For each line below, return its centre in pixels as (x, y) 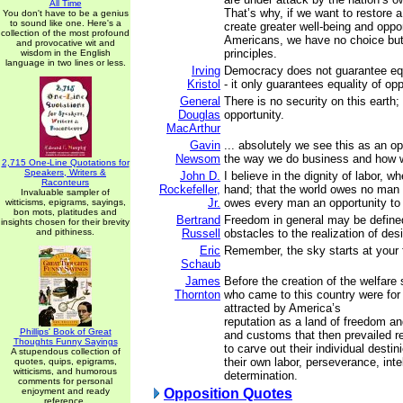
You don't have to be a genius (65, 13)
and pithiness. (65, 232)
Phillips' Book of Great (65, 331)
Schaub (201, 264)
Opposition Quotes (228, 394)
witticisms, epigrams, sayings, (65, 202)
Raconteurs (65, 182)
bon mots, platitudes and (65, 212)
